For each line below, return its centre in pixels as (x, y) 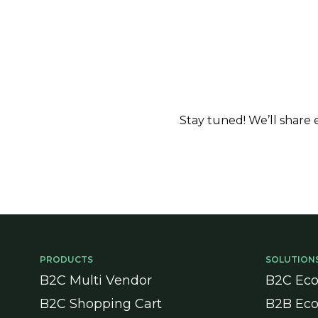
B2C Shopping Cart (101, 304)
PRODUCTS (66, 259)
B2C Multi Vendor (96, 280)
